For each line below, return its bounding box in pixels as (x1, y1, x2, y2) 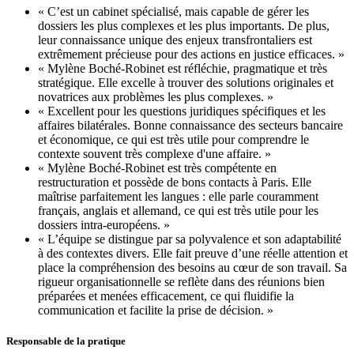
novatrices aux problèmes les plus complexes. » (38, 90, 273, 104)
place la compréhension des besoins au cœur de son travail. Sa (38, 261, 347, 275)
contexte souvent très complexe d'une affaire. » (38, 147, 271, 161)
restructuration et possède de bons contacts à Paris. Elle (38, 175, 311, 190)
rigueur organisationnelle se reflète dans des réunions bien (38, 275, 325, 289)
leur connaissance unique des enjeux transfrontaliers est (38, 33, 312, 47)
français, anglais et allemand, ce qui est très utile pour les (38, 204, 318, 218)
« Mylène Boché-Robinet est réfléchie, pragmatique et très (38, 62, 327, 76)
